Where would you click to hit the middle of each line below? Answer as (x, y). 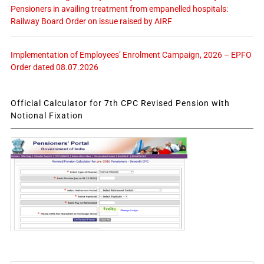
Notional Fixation (47, 115)
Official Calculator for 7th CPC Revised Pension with (120, 103)
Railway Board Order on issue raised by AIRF (91, 21)
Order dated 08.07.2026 (54, 67)
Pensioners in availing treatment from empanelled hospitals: (119, 9)
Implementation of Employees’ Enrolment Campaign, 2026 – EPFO (131, 55)
